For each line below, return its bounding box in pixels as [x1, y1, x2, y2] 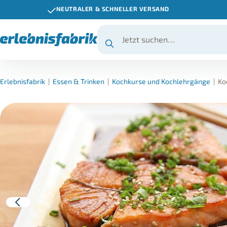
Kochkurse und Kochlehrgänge [112, 77, 210, 86]
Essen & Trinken [53, 77, 104, 86]
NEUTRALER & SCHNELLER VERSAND [56, 5, 170, 12]
